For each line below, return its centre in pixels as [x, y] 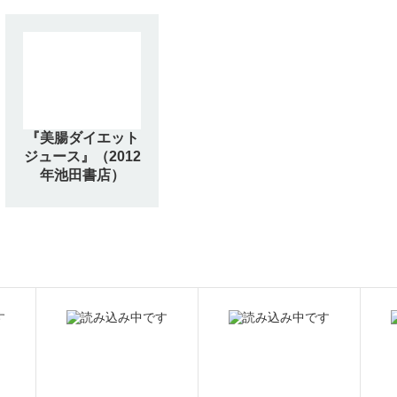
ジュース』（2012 [82, 156]
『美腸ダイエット [82, 137]
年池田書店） [82, 175]
